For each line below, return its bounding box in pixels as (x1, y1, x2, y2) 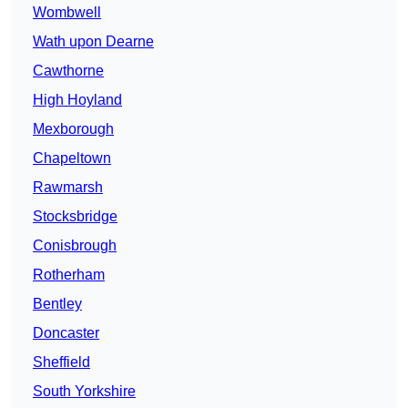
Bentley (33, 296, 82, 312)
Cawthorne (33, 63, 104, 79)
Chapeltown (33, 150, 111, 167)
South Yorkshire (33, 383, 136, 400)
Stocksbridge (33, 209, 117, 225)
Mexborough (33, 121, 114, 138)
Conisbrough (33, 238, 117, 254)
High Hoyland (33, 92, 122, 108)
